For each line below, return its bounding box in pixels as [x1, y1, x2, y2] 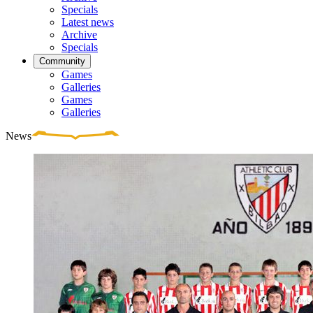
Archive [61, 29, 97, 41]
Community [39, 56, 85, 66]
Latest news [61, 16, 114, 28]
